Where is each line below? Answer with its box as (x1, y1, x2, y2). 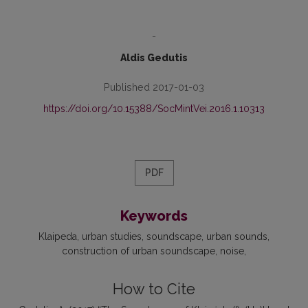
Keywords (120, 208, 188, 224)
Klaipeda (38, 231, 77, 242)
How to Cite (113, 280, 195, 298)
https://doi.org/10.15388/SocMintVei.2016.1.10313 (43, 103, 265, 114)
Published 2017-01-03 (104, 81, 204, 93)
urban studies (82, 231, 142, 242)
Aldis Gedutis (120, 52, 188, 63)
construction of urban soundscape (62, 245, 215, 256)
